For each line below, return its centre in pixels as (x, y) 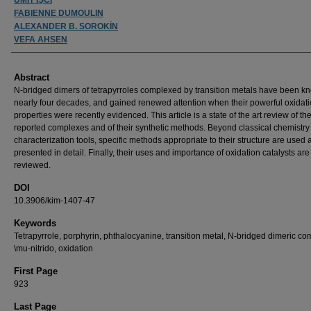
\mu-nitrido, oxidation (53, 248)
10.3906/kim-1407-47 (54, 200)
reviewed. (32, 165)
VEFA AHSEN (41, 39)
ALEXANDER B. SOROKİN (66, 26)
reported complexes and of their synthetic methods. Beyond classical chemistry (162, 127)
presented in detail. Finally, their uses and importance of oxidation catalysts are (162, 152)
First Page (36, 271)
